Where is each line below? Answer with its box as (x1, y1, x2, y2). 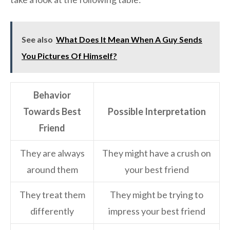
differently (30, 205, 74, 217)
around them (26, 164, 78, 176)
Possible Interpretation (107, 106, 206, 118)
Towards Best (23, 106, 81, 118)
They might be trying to (110, 189, 203, 201)
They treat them (19, 189, 85, 201)
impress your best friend (108, 205, 205, 217)
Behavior (33, 89, 71, 101)
